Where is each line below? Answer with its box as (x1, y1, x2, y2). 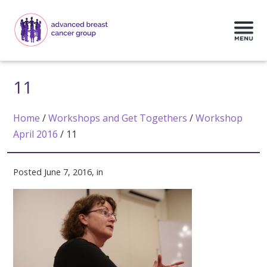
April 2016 (13, 127, 58, 141)
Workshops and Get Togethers (48, 111, 188, 125)
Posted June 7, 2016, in (13, 166, 104, 178)
